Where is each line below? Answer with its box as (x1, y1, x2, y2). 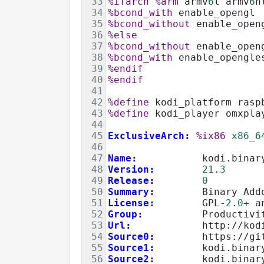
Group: (108, 208, 143, 220)
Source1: (108, 242, 155, 253)
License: (108, 197, 155, 209)
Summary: (108, 186, 155, 197)
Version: (108, 163, 155, 175)
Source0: (108, 230, 155, 242)
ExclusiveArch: (108, 130, 190, 141)
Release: (108, 174, 155, 186)
